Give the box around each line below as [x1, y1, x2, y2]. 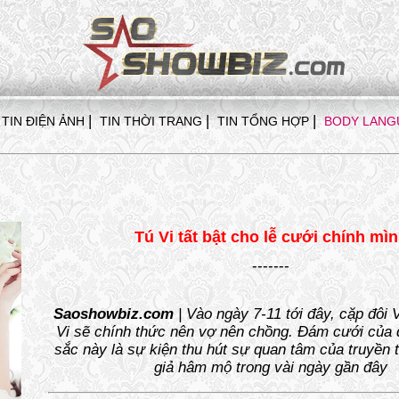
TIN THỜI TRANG [100, 114, 202, 128]
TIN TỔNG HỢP [217, 114, 309, 128]
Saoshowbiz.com [53, 305, 174, 323]
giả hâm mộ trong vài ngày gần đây [154, 359, 387, 377]
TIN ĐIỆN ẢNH [2, 114, 85, 128]
